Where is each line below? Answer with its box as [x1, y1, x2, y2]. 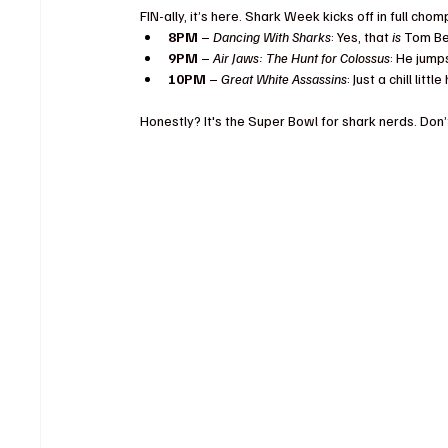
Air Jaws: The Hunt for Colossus [213, 48, 391, 66]
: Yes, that [331, 27, 393, 45]
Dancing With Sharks [213, 27, 332, 45]
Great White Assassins [221, 69, 348, 87]
